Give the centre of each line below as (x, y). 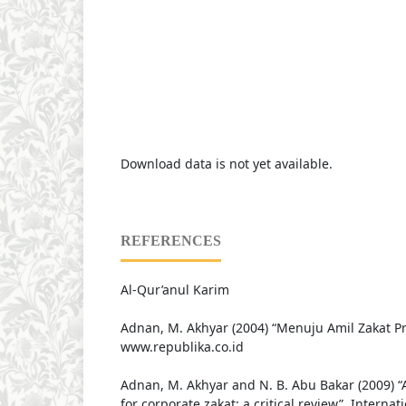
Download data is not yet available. (226, 164)
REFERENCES (170, 241)
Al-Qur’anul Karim (174, 290)
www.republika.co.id (182, 347)
